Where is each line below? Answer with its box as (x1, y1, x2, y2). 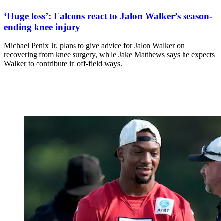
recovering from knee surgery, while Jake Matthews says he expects (4, 50, 215, 59)
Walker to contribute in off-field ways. (4, 59, 122, 68)
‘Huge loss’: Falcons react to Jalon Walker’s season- (4, 10, 212, 21)
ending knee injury (4, 21, 80, 32)
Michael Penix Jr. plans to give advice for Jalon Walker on (4, 41, 184, 50)
